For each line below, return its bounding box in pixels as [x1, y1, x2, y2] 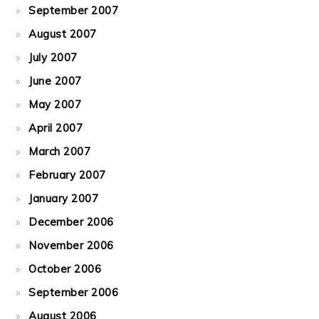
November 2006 [28, 239, 114, 252]
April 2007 [28, 121, 83, 135]
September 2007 [28, 4, 119, 17]
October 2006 [28, 262, 102, 276]
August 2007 [28, 27, 97, 41]
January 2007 [28, 192, 99, 205]
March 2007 [28, 145, 91, 158]
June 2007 [28, 74, 82, 88]
